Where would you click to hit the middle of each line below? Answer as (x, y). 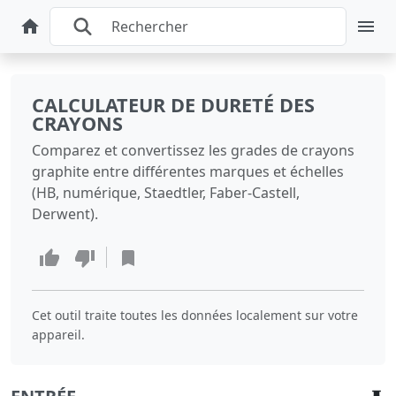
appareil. (58, 334)
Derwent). (65, 214)
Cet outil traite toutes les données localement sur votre (195, 315)
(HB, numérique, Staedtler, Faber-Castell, (166, 193)
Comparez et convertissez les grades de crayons (193, 150)
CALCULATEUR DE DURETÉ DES (173, 105)
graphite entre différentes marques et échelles (188, 171)
